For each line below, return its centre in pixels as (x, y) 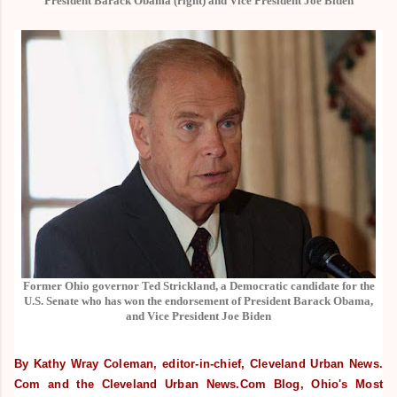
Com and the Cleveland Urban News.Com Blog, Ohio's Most (198, 384)
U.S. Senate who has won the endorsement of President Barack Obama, (198, 300)
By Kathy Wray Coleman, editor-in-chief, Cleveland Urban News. (198, 363)
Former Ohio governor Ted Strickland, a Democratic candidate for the (198, 285)
